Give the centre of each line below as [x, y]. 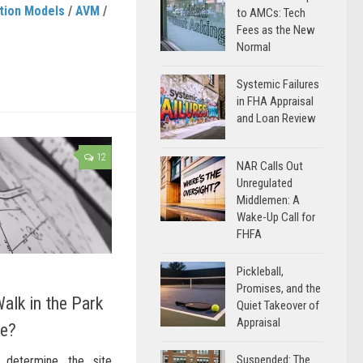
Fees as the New [276, 30]
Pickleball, [260, 271]
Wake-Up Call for [276, 217]
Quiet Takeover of [278, 305]
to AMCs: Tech [271, 13]
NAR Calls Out [270, 166]
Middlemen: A [268, 200]
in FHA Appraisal [275, 101]
